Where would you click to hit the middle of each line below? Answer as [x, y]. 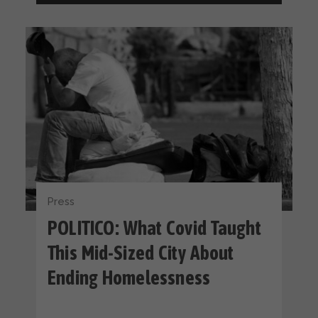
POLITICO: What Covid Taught [154, 229]
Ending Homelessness [129, 278]
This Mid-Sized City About [141, 253]
